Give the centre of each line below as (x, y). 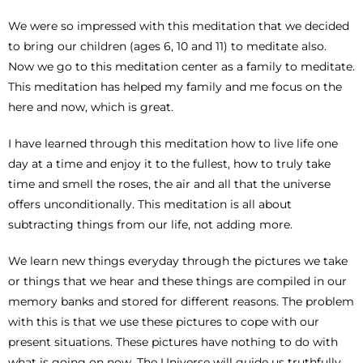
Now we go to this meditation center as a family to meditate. (181, 66)
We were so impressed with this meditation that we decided (179, 26)
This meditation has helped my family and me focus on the (175, 86)
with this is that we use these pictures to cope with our (164, 321)
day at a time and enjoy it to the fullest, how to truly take (169, 163)
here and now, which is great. (91, 107)
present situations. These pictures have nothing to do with (173, 342)
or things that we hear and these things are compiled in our (177, 281)
